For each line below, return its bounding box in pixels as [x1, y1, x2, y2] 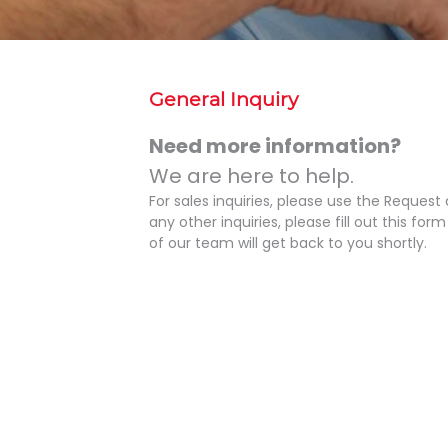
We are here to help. [149, 162, 354, 190]
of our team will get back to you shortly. [149, 233, 427, 253]
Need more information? [149, 132, 401, 160]
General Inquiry [149, 87, 298, 111]
